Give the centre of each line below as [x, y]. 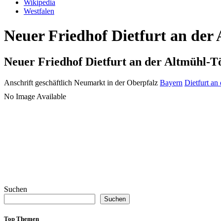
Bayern [171, 83]
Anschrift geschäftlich [38, 83]
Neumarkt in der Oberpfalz [116, 83]
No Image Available [35, 97]
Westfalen [39, 11]
